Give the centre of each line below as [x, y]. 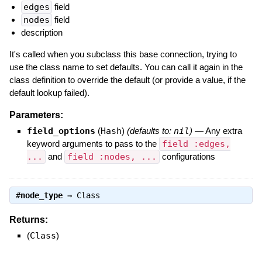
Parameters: [36, 115]
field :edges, [196, 144]
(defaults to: [150, 130]
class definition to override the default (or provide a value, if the [127, 80]
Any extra [223, 130]
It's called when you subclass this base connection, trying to [123, 54]
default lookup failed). [49, 92]
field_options [61, 131]
